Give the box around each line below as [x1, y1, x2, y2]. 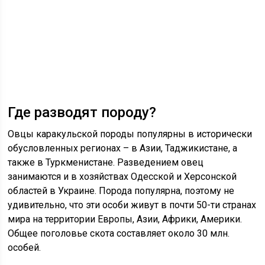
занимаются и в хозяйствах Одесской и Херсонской [8, 171, 237, 183]
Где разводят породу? [8, 104, 157, 121]
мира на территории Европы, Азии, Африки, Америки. [8, 214, 243, 225]
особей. [8, 242, 41, 254]
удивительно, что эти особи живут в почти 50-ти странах [8, 199, 257, 211]
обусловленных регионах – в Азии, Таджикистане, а [8, 143, 238, 154]
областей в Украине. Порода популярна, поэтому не [8, 185, 235, 197]
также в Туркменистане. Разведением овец [8, 157, 204, 169]
